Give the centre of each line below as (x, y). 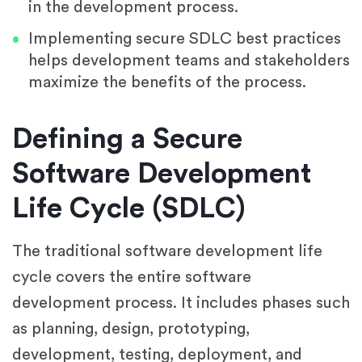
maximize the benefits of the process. (167, 83)
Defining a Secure (127, 140)
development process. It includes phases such (181, 303)
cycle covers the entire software (132, 278)
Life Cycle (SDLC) (129, 209)
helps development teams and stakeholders (189, 61)
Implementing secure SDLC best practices (185, 39)
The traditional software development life (167, 252)
